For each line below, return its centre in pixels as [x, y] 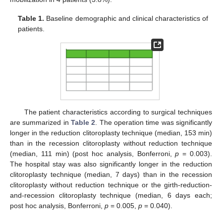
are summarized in [40, 122]
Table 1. [31, 19]
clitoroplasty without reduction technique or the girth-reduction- [111, 185]
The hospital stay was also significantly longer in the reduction [111, 164]
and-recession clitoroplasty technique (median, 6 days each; [111, 195]
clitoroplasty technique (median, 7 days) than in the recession [111, 174]
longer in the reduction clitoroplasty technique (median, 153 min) [111, 133]
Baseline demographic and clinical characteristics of [126, 19]
